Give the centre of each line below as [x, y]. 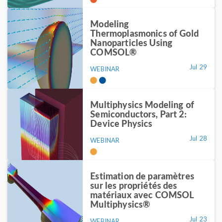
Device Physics [121, 123]
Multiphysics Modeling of [142, 105]
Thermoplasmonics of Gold [144, 33]
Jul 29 [198, 67]
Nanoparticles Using [132, 43]
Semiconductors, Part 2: [139, 114]
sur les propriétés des [134, 185]
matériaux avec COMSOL [142, 195]
